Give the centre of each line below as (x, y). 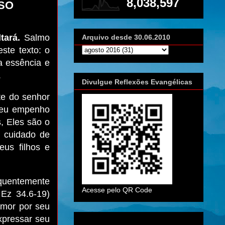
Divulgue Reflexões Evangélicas (137, 82)
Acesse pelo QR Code (117, 190)
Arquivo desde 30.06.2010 (126, 37)
